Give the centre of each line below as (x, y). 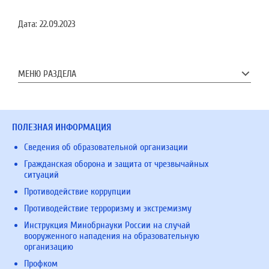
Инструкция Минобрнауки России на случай (107, 225)
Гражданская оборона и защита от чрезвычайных (116, 164)
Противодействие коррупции (77, 192)
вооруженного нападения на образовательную (112, 236)
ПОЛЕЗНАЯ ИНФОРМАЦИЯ (62, 127)
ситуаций (41, 175)
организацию (49, 247)
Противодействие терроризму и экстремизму (108, 208)
